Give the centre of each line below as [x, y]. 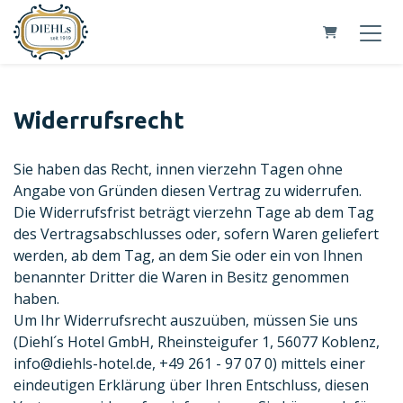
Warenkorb [354, 40]
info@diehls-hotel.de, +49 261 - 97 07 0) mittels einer [189, 364]
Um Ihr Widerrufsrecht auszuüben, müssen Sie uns [186, 321]
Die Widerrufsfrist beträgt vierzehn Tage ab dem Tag [194, 213]
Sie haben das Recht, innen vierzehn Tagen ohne [178, 170]
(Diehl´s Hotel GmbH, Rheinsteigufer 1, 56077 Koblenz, [197, 342]
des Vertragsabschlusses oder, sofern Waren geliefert [196, 234]
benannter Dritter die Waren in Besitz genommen [181, 278]
